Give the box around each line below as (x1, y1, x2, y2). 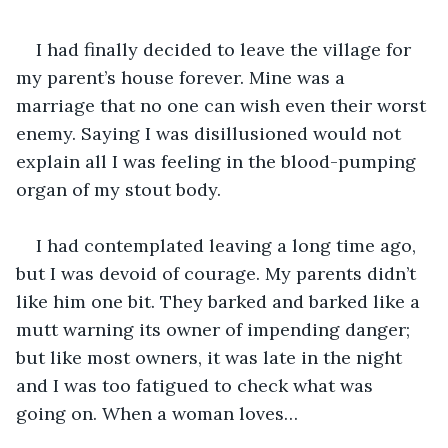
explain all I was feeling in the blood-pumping (16, 149, 421, 173)
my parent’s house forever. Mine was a (16, 65, 350, 89)
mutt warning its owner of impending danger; (16, 317, 415, 341)
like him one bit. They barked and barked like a (16, 289, 425, 313)
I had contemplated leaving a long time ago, (36, 233, 421, 257)
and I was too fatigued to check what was (16, 373, 378, 397)
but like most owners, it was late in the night (16, 345, 407, 369)
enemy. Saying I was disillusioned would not (16, 121, 406, 145)
